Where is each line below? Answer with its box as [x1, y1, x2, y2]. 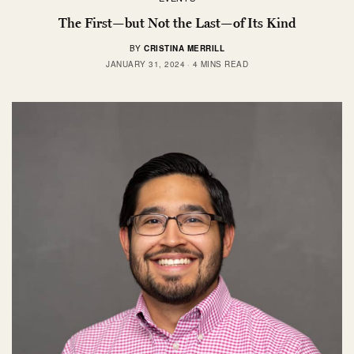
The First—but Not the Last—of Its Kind [58, 15, 296, 32]
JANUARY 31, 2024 [106, 58, 185, 70]
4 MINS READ [192, 58, 248, 70]
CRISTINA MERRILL [144, 43, 225, 55]
